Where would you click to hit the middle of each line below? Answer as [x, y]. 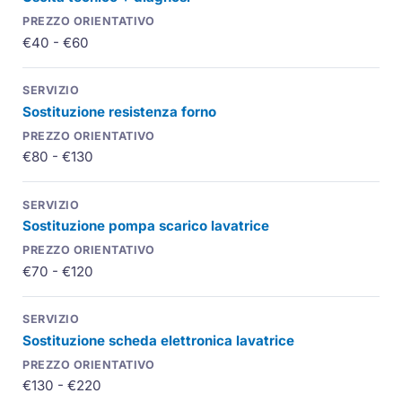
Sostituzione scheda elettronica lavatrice [159, 340]
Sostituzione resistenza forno [120, 111]
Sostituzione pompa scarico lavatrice [146, 226]
